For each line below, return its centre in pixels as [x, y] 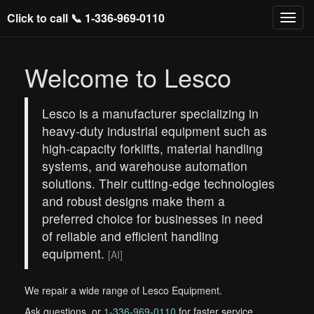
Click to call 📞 [46, 18]
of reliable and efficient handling [130, 236]
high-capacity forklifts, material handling [152, 148]
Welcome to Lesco [128, 77]
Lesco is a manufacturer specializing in [150, 113]
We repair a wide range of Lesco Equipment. [123, 290]
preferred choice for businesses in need [152, 218]
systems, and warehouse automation [145, 166]
